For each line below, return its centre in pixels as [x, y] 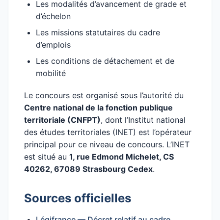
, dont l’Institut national [143, 120]
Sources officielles [78, 198]
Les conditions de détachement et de [105, 61]
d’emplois [53, 45]
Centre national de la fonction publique [98, 108]
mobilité [51, 73]
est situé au [47, 157]
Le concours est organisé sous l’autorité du [104, 95]
